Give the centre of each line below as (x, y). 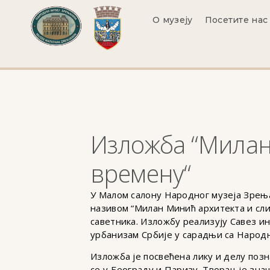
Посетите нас (236, 20)
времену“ (141, 173)
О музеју (173, 20)
